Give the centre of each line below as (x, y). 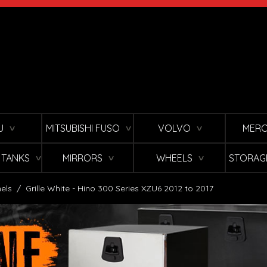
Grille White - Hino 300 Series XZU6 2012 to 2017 (119, 189)
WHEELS (174, 158)
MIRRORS (83, 158)
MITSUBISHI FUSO (83, 128)
